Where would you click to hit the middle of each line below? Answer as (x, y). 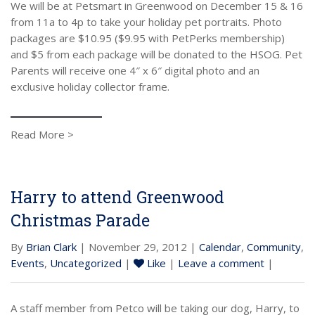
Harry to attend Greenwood (117, 197)
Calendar (220, 246)
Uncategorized (86, 263)
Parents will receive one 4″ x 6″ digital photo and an (135, 70)
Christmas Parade (80, 220)
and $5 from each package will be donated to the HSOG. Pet (156, 54)
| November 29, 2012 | (138, 246)
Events (27, 263)
